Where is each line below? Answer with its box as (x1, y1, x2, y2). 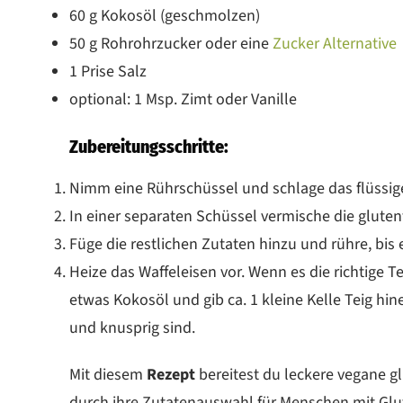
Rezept (147, 363, 199, 386)
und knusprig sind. (69, 316, 195, 339)
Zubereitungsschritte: (69, 135, 228, 157)
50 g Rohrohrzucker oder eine (69, 31, 273, 55)
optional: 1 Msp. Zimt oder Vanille (69, 87, 300, 111)
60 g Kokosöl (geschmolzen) (69, 4, 264, 27)
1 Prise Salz (69, 59, 147, 83)
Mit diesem (69, 363, 147, 386)
